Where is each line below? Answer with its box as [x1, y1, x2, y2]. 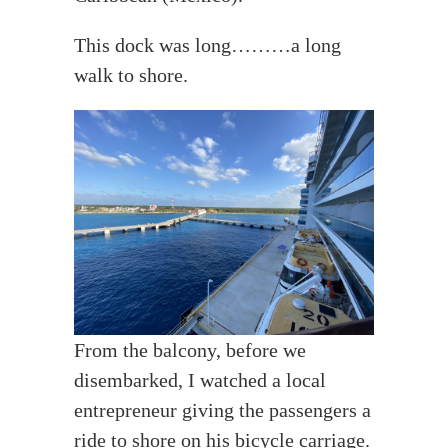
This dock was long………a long [74, 34, 341, 57]
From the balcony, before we [74, 339, 306, 362]
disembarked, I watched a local [74, 369, 326, 392]
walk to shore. [74, 64, 188, 87]
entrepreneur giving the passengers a [74, 399, 371, 422]
